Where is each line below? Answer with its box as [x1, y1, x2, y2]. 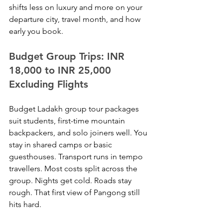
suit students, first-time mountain [9, 116, 127, 126]
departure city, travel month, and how [9, 14, 142, 24]
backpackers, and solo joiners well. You [9, 128, 149, 138]
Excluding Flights [9, 78, 88, 91]
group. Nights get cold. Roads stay [9, 176, 133, 186]
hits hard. [9, 200, 41, 210]
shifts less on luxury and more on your [9, 2, 144, 12]
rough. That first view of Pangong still [9, 188, 142, 198]
